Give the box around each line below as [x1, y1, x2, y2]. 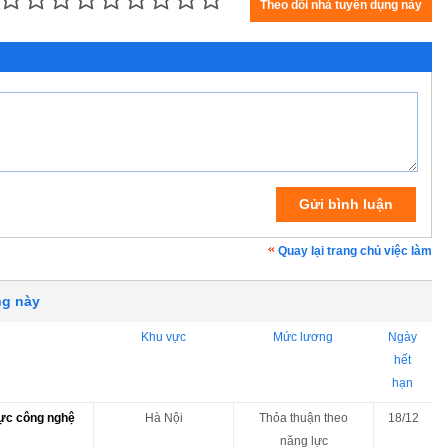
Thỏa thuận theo [259, 410, 348, 425]
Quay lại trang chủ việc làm [278, 243, 432, 258]
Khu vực [140, 329, 186, 344]
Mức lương [273, 329, 333, 344]
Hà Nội [144, 410, 183, 425]
